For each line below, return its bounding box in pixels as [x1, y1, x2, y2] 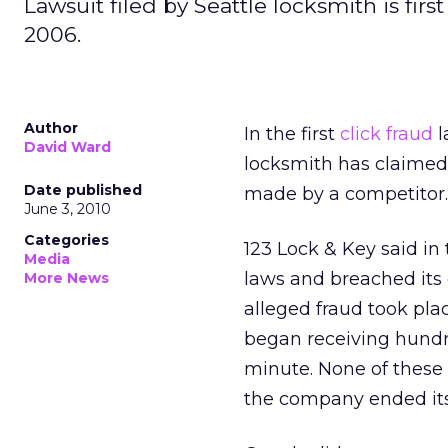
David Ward [24, 138, 111, 156]
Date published [24, 181, 142, 199]
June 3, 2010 [24, 200, 111, 218]
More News [24, 269, 109, 287]
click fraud [340, 123, 433, 145]
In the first [244, 123, 340, 145]
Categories [24, 231, 109, 249]
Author [24, 119, 78, 137]
